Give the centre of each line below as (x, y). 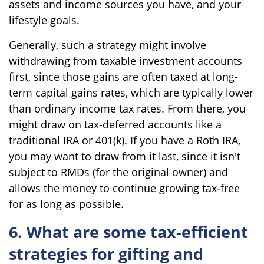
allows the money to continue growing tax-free (124, 188)
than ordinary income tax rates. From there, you (127, 108)
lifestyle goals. (44, 20)
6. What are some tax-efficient (128, 232)
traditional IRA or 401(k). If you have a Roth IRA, (125, 140)
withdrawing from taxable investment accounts (126, 60)
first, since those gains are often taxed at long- (123, 76)
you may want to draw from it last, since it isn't (125, 156)
